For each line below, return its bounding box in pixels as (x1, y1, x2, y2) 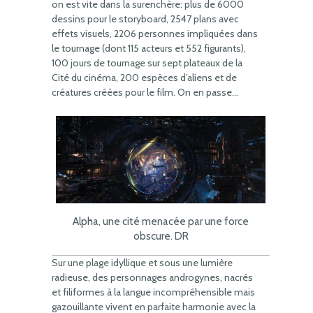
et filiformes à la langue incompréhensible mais (52, 286, 255, 298)
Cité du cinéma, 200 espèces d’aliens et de (52, 71, 237, 84)
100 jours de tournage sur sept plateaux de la (52, 57, 242, 69)
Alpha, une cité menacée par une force (73, 215, 249, 228)
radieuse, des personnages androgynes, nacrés (52, 271, 253, 284)
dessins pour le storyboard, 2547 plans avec (52, 13, 239, 25)
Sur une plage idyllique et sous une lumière (52, 256, 233, 269)
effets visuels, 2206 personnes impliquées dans (52, 27, 258, 40)
